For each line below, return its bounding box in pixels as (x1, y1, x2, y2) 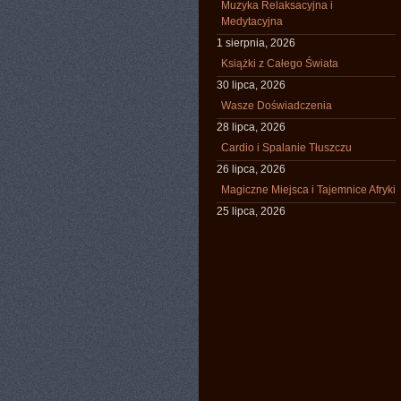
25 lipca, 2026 (217, 205, 286, 218)
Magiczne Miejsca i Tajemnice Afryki (221, 183, 396, 196)
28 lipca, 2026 (217, 121, 286, 133)
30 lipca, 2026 (217, 79, 286, 91)
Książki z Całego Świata (221, 57, 338, 70)
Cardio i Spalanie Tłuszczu (221, 141, 352, 154)
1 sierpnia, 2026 (217, 37, 295, 49)
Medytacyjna (221, 15, 283, 28)
